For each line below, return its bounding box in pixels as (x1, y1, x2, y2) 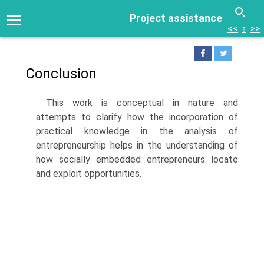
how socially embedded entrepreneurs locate (36, 154, 238, 165)
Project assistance (130, 12, 222, 24)
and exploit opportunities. (36, 168, 141, 179)
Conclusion (26, 65, 97, 82)
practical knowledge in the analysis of (36, 126, 238, 137)
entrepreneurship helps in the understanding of (36, 140, 238, 151)
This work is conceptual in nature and (46, 97, 238, 108)
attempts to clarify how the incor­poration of (36, 111, 238, 123)
